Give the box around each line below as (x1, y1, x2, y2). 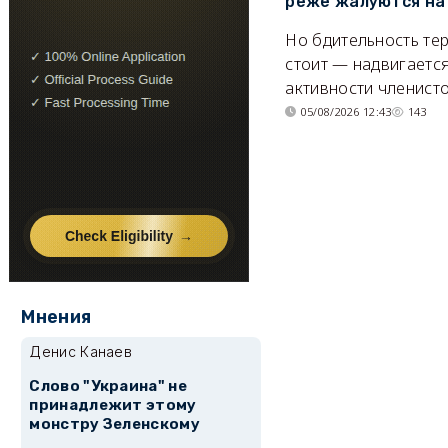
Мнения (21, 306, 92, 328)
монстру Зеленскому (29, 415, 200, 434)
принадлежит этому (29, 396, 197, 415)
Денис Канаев (29, 343, 133, 360)
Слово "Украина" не (29, 377, 187, 396)
